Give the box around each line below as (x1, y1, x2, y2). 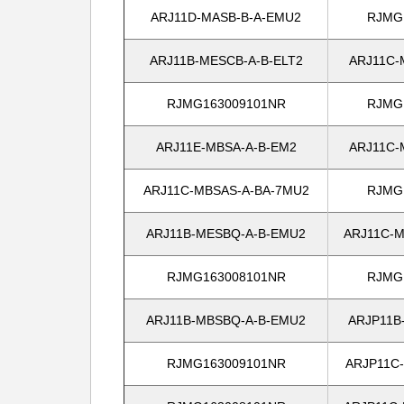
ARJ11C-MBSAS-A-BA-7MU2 (142, 183, 309, 197)
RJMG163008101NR (166, 270, 286, 284)
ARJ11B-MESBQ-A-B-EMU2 (146, 226, 306, 241)
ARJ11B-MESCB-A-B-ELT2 (149, 53, 303, 68)
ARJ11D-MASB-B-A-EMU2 (151, 10, 301, 24)
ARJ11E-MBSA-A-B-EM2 (155, 140, 297, 154)
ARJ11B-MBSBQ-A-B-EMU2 (146, 313, 306, 327)
